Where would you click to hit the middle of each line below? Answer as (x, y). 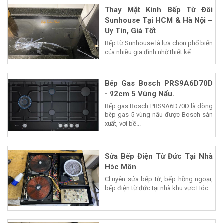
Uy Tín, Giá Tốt (130, 31)
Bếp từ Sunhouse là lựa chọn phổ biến (159, 43)
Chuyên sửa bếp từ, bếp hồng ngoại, (159, 179)
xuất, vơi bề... (123, 123)
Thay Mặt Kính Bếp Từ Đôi (159, 10)
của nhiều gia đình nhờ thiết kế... (150, 52)
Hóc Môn (120, 167)
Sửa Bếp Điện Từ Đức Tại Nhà (159, 156)
